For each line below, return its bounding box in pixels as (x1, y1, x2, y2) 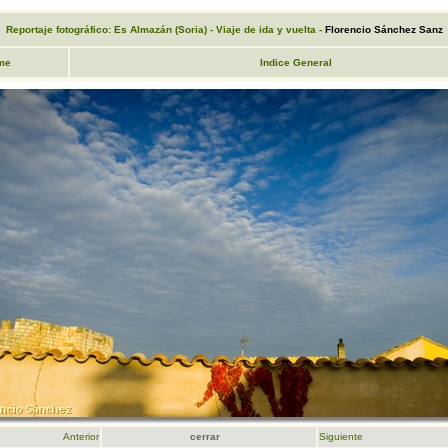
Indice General (259, 57, 332, 68)
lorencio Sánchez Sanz (330, 24, 443, 35)
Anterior (62, 431, 99, 442)
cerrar (190, 431, 219, 442)
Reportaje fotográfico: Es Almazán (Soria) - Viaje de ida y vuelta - (5, 24, 322, 35)
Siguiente (318, 431, 363, 442)
